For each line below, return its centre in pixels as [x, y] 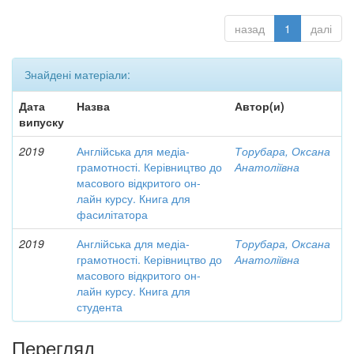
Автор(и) [260, 106]
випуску [41, 122]
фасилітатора [112, 214]
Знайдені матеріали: [77, 74]
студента [100, 307]
